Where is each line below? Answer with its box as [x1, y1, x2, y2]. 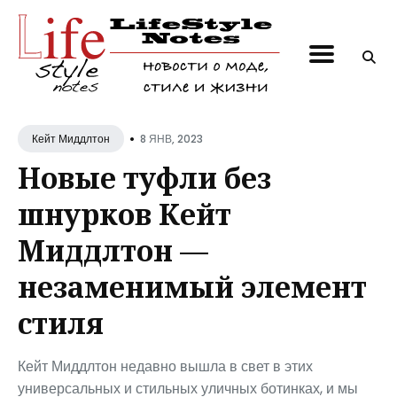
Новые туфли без [18, 159, 271, 197]
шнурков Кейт [18, 195, 231, 233]
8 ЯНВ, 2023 [140, 130, 203, 146]
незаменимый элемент [18, 268, 367, 306]
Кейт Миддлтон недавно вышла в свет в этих [18, 356, 313, 377]
